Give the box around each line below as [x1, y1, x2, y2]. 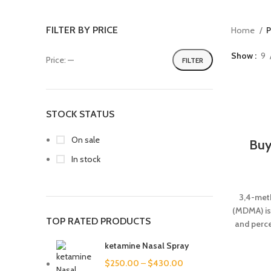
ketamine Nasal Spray [105, 240, 189, 251]
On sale [70, 134, 100, 145]
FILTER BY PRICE [46, 24, 118, 36]
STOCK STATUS [46, 108, 114, 120]
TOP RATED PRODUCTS [46, 215, 151, 227]
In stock [70, 154, 100, 165]
